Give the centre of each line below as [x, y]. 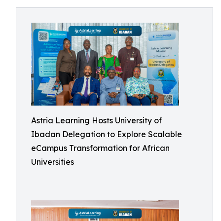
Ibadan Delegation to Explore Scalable [107, 134]
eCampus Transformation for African [100, 148]
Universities [53, 162]
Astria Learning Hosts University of [96, 120]
